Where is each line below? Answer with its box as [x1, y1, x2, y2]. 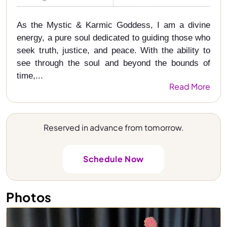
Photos [6, 189, 52, 205]
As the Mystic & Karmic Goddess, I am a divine [17, 20, 210, 30]
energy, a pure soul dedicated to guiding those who [17, 33, 210, 43]
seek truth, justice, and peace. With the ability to [17, 46, 210, 55]
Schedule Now [83, 154, 144, 164]
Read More [169, 81, 210, 92]
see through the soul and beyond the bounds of [17, 58, 210, 68]
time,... [17, 71, 43, 81]
